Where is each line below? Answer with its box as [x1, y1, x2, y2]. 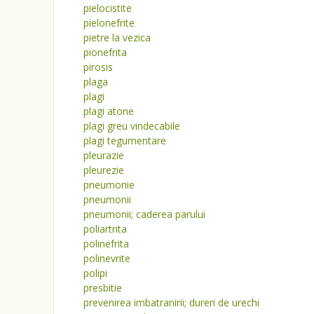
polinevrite [83, 252, 130, 265]
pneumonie [83, 178, 135, 191]
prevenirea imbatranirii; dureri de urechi [83, 296, 259, 309]
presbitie [83, 281, 122, 294]
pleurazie [83, 149, 124, 162]
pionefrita [83, 46, 127, 59]
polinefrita [83, 237, 129, 250]
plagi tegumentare [83, 134, 166, 147]
